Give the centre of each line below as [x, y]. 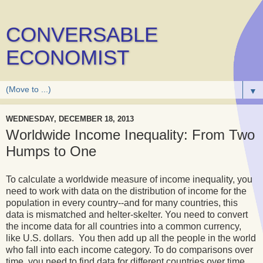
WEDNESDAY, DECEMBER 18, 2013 [70, 119]
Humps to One [51, 151]
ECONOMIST [68, 58]
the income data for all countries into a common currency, [124, 226]
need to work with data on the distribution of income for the [126, 191]
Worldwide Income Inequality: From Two [130, 135]
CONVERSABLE [82, 35]
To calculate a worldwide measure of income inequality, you [129, 179]
